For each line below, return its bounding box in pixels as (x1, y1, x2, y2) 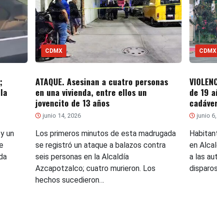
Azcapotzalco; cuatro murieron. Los (35, 163, 155, 173)
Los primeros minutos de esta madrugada (35, 128, 176, 138)
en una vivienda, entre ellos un (35, 85, 147, 98)
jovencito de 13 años (35, 96, 109, 109)
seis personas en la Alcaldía (35, 152, 129, 161)
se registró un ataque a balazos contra (35, 140, 166, 150)
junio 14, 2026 (41, 111, 81, 119)
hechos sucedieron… (35, 175, 104, 185)
